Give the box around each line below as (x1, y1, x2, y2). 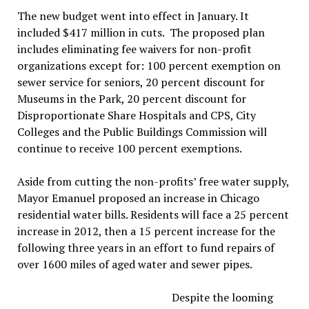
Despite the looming (171, 290, 273, 306)
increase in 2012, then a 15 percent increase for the (17, 223, 275, 239)
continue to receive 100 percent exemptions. (17, 141, 242, 157)
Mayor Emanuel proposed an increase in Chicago (17, 190, 259, 206)
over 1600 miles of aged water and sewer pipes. (17, 257, 252, 272)
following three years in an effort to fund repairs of (17, 240, 275, 256)
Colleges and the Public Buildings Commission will (17, 124, 267, 140)
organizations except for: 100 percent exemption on (17, 58, 281, 74)
